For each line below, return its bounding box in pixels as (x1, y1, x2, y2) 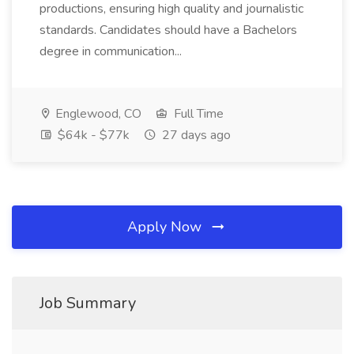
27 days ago (159, 126, 231, 144)
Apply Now (127, 217, 205, 236)
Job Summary (40, 292, 136, 314)
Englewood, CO (52, 105, 141, 122)
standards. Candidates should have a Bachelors (40, 21, 297, 39)
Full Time (171, 105, 224, 122)
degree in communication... (40, 43, 185, 60)
